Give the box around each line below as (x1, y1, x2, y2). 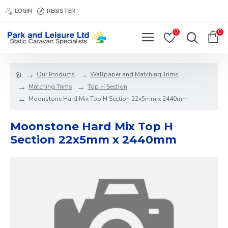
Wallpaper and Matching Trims (90, 70, 179, 78)
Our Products (37, 70, 75, 78)
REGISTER (47, 7, 75, 15)
